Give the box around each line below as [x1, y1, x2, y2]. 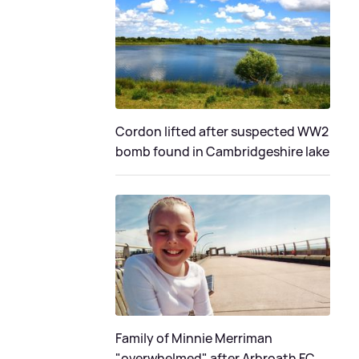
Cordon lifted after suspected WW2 [115, 122, 329, 140]
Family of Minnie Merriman [115, 329, 272, 347]
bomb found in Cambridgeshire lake [115, 142, 329, 160]
